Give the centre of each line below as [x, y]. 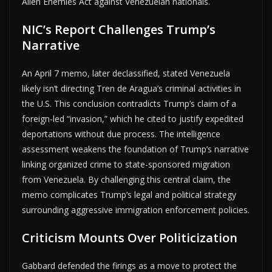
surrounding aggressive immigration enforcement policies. [136, 209]
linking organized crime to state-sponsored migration [126, 164]
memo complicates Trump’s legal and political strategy [129, 194]
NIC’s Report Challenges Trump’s [119, 29]
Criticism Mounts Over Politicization [130, 237]
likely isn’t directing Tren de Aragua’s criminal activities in [131, 88]
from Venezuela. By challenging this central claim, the [126, 179]
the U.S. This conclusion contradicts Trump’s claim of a [129, 103]
